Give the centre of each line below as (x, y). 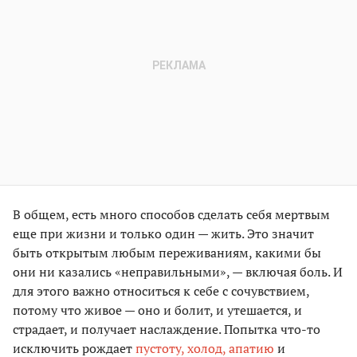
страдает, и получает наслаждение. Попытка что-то (167, 330)
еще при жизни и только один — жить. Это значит (163, 234)
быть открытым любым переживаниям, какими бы (167, 253)
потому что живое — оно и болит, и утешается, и (157, 310)
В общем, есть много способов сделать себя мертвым (171, 215)
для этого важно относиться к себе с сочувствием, (161, 291)
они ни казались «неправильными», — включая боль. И (178, 272)
